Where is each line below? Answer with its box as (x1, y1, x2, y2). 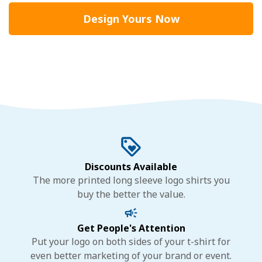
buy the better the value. (77, 188, 185, 201)
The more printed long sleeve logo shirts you (32, 174, 230, 187)
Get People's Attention (77, 222, 185, 235)
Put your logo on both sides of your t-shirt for (32, 235, 230, 248)
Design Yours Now (82, 12, 180, 26)
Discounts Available (85, 160, 177, 173)
